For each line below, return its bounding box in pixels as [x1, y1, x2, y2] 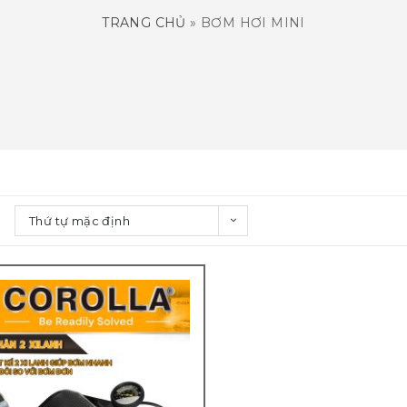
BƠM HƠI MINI [201, 14, 305, 31]
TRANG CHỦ [102, 14, 186, 31]
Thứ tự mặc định [29, 213, 130, 229]
